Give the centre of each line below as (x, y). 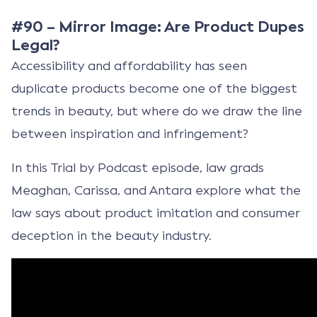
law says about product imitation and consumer (156, 213)
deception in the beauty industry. (111, 235)
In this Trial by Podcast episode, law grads (138, 167)
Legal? (36, 45)
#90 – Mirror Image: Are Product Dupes (158, 27)
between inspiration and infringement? (130, 133)
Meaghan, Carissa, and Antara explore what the (156, 190)
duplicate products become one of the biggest (154, 88)
